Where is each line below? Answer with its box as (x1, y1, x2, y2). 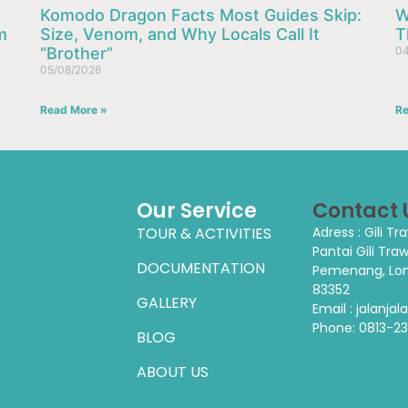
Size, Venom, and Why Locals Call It (40, 25, 320, 45)
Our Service (136, 197, 257, 226)
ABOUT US (136, 362, 209, 383)
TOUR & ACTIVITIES (136, 223, 271, 245)
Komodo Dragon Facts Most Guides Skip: (40, 5, 362, 25)
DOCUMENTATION (136, 258, 265, 280)
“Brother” (40, 44, 113, 64)
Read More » (40, 103, 107, 117)
